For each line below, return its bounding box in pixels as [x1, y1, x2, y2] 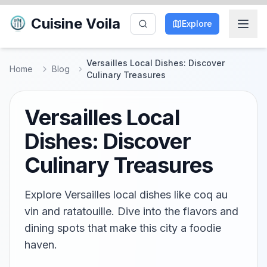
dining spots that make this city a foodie [24, 222, 221, 234]
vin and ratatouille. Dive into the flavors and [24, 205, 238, 218]
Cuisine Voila [31, 15, 120, 32]
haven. [24, 238, 57, 251]
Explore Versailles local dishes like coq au [24, 188, 228, 201]
